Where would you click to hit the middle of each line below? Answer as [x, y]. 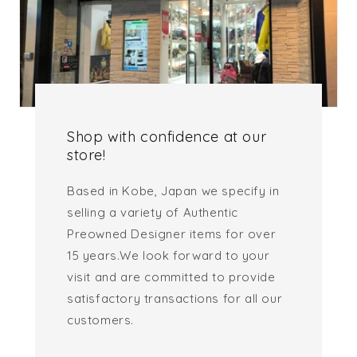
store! [86, 155]
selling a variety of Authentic [152, 213]
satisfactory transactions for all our [175, 299]
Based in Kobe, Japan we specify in [173, 191]
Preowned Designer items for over [171, 234]
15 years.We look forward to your [168, 256]
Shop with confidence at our [167, 137]
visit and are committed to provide [171, 277]
